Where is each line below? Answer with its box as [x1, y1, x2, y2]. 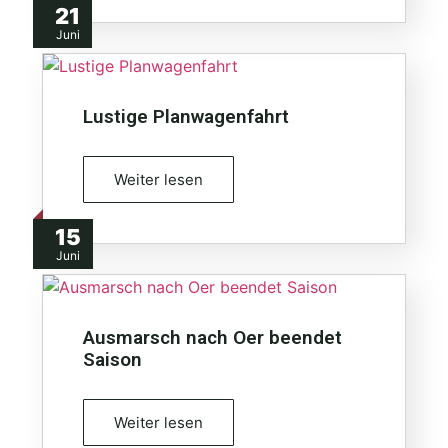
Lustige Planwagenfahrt [83, 104, 289, 128]
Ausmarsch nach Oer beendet [83, 325, 342, 349]
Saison [83, 347, 142, 371]
